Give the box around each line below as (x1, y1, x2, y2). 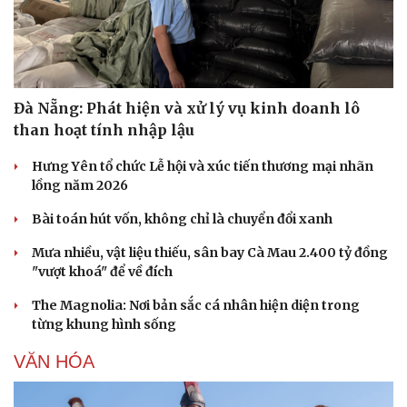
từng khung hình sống (32, 315, 176, 333)
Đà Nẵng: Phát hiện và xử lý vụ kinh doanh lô (14, 98, 360, 117)
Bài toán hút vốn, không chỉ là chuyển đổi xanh (32, 210, 333, 227)
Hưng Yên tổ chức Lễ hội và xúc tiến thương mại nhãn (32, 157, 373, 174)
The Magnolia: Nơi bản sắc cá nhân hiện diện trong (32, 296, 360, 313)
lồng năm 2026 (32, 176, 128, 194)
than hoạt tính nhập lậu (14, 120, 194, 139)
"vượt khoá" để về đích (32, 263, 173, 280)
